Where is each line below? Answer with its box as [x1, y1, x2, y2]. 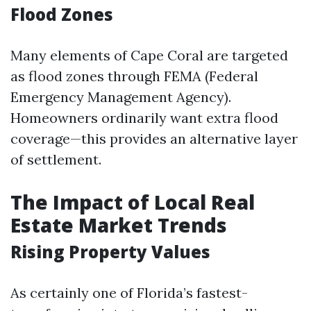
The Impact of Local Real [10, 189, 255, 215]
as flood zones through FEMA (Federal [10, 67, 258, 85]
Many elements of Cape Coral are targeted [10, 47, 288, 64]
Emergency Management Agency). [10, 88, 231, 106]
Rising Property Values [10, 240, 210, 263]
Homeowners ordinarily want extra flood [10, 109, 278, 126]
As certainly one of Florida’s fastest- [10, 284, 248, 301]
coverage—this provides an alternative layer [10, 130, 298, 147]
